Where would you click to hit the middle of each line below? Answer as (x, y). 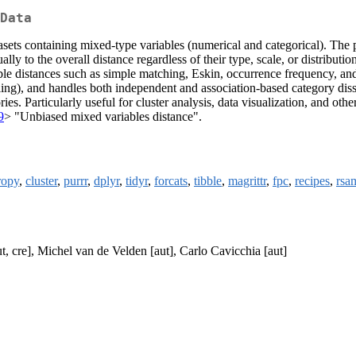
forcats (171, 181)
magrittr (247, 181)
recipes (312, 181)
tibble (208, 181)
